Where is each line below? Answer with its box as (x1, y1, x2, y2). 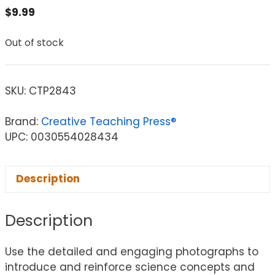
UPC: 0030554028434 (5, 129, 118, 144)
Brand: (5, 114, 41, 129)
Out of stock (5, 36, 64, 50)
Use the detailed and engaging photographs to (5, 244, 258, 260)
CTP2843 (29, 83, 76, 98)
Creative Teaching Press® (41, 114, 176, 129)
